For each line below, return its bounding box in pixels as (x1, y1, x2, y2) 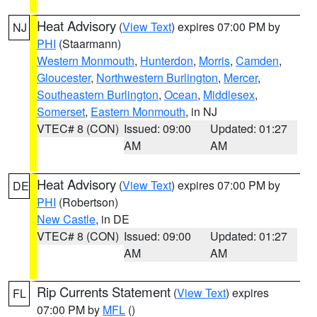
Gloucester (37, 69, 91, 86)
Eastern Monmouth (91, 103, 185, 120)
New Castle (37, 211, 96, 227)
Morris (199, 52, 230, 69)
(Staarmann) (56, 35, 121, 52)
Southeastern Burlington (37, 86, 158, 103)
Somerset (37, 103, 85, 120)
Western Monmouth (37, 52, 134, 69)
